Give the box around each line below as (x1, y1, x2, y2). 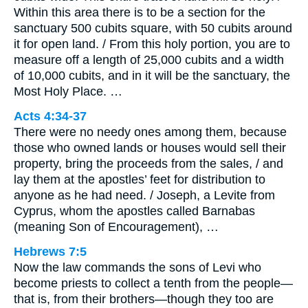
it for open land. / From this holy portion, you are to (14, 37, 290, 52)
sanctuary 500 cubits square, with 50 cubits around (14, 21, 292, 36)
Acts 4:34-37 (14, 109, 87, 124)
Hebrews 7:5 (14, 245, 87, 259)
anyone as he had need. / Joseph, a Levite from (14, 188, 275, 203)
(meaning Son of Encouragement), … (14, 220, 219, 234)
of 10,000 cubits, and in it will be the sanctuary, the (14, 69, 290, 83)
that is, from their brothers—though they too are (14, 292, 274, 307)
